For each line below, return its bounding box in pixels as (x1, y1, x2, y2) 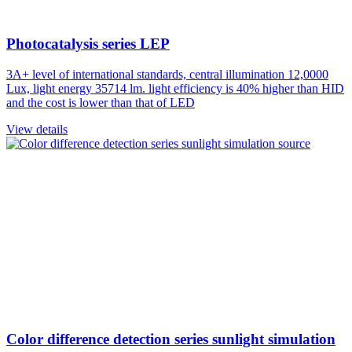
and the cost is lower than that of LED (6, 95, 195, 109)
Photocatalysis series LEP (6, 35, 170, 52)
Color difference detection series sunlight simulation (6, 331, 335, 348)
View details (6, 122, 68, 136)
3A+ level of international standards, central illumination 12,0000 (6, 67, 328, 81)
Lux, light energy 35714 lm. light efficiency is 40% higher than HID (6, 81, 344, 95)
